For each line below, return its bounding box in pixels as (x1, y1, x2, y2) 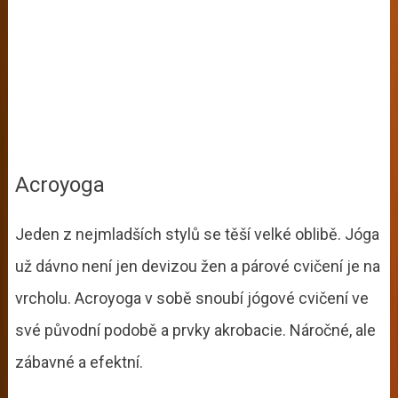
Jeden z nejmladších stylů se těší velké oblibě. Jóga (14, 224, 379, 243)
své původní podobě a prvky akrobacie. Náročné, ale (14, 320, 376, 339)
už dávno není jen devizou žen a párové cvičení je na (14, 256, 380, 275)
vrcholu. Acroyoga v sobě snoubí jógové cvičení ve (14, 288, 369, 307)
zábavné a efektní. (14, 352, 147, 371)
